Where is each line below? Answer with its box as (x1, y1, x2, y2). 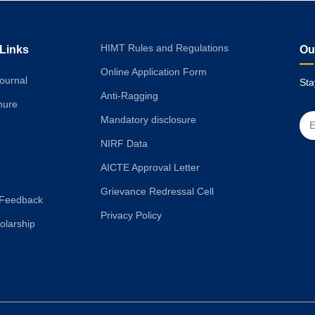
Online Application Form (101, 65, 207, 77)
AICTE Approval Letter (101, 161, 200, 173)
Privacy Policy (101, 209, 162, 221)
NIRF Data (101, 137, 148, 149)
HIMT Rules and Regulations (101, 41, 229, 53)
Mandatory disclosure (101, 113, 196, 125)
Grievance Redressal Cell (101, 185, 214, 197)
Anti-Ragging (101, 89, 158, 101)
